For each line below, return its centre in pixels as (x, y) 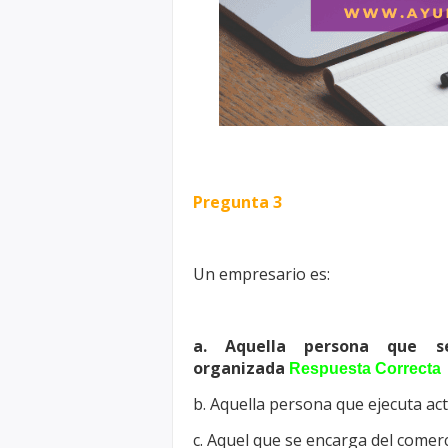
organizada (241, 368)
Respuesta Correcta (365, 368)
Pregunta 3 (237, 202)
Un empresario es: (261, 274)
